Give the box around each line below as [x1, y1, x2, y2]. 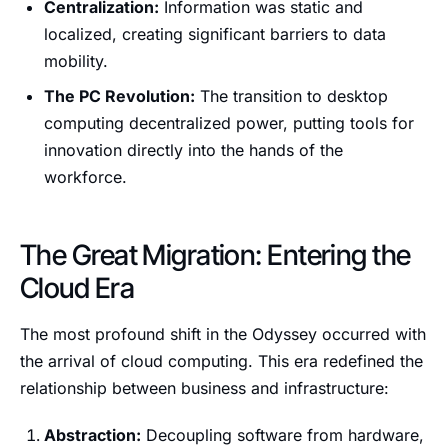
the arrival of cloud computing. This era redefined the [20, 351, 423, 371]
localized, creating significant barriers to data [44, 24, 386, 44]
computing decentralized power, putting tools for [44, 113, 414, 133]
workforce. [44, 167, 127, 187]
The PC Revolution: [44, 86, 195, 106]
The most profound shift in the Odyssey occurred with [20, 324, 426, 344]
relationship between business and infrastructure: [20, 378, 389, 398]
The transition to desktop [195, 86, 388, 106]
